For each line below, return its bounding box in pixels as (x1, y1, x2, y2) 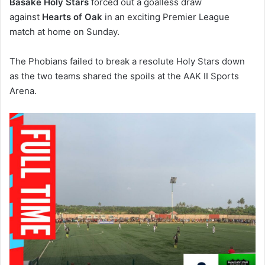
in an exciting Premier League (102, 11, 230, 22)
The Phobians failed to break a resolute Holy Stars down (9, 55, 245, 67)
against (9, 11, 42, 22)
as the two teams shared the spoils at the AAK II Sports (9, 70, 239, 82)
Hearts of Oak (42, 11, 102, 22)
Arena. (9, 85, 37, 96)
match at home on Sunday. (9, 25, 119, 37)
